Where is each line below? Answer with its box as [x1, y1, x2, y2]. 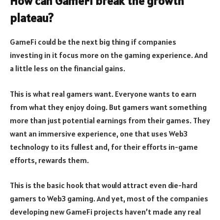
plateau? [10, 10, 54, 26]
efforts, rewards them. [10, 155, 89, 165]
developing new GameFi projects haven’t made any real [10, 207, 201, 217]
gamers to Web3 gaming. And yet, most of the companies [10, 193, 208, 204]
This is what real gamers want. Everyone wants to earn [10, 88, 196, 99]
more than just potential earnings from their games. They [10, 115, 210, 125]
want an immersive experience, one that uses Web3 [10, 128, 188, 138]
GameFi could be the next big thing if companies [10, 37, 176, 47]
